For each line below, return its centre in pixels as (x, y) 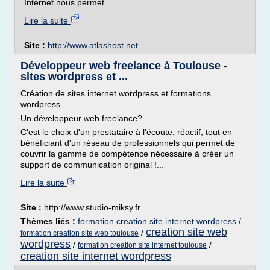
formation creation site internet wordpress (157, 221)
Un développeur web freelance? (81, 118)
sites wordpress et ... (74, 77)
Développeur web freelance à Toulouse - (124, 66)
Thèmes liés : (49, 221)
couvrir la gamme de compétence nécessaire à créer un (127, 154)
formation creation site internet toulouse (142, 245)
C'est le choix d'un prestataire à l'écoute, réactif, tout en (126, 132)
